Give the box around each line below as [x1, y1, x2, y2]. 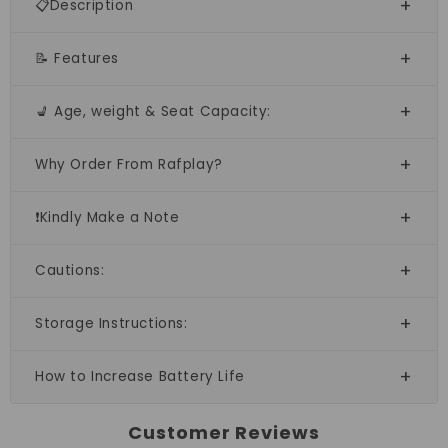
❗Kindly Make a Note [35, 208, 184, 227]
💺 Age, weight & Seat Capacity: [35, 102, 272, 121]
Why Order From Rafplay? [35, 155, 223, 174]
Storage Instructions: [35, 314, 188, 333]
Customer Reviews [128, 420, 320, 445]
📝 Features [35, 49, 119, 68]
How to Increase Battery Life [35, 367, 245, 386]
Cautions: [35, 261, 105, 280]
